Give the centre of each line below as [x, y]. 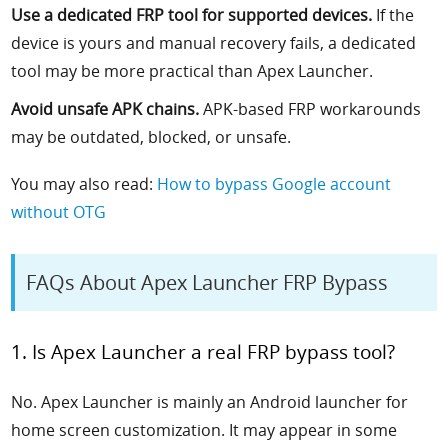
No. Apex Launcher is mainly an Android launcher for [210, 402]
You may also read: [84, 183]
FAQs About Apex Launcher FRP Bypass [207, 282]
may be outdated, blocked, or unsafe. [151, 136]
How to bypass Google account [274, 183]
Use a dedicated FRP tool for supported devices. [192, 14]
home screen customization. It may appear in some [204, 430]
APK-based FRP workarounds [310, 108]
